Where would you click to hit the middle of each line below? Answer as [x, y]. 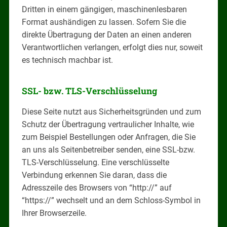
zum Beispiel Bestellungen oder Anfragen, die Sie [108, 137]
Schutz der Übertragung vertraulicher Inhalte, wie [108, 124]
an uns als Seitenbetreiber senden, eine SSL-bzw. [108, 149]
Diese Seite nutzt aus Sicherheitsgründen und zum [111, 111]
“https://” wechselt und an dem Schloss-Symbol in [111, 200]
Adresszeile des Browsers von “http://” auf [97, 187]
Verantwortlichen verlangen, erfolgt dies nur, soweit [112, 47]
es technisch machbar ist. [67, 60]
